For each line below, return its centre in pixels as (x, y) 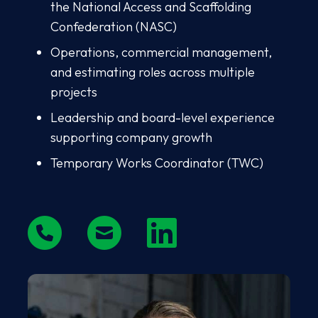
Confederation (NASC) (115, 27)
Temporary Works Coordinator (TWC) (158, 163)
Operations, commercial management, (161, 52)
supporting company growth (133, 137)
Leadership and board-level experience (163, 117)
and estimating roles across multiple (153, 72)
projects (75, 92)
